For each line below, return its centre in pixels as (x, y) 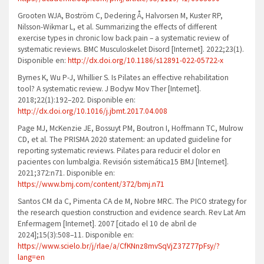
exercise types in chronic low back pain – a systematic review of (123, 38)
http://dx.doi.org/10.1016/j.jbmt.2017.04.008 (93, 111)
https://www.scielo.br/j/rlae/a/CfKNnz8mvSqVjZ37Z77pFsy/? (119, 246)
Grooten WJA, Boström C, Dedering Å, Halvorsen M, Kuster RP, (120, 16)
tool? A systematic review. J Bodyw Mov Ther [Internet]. (109, 89)
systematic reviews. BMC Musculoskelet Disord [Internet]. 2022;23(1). (131, 49)
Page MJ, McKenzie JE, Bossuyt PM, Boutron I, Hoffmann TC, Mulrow (131, 128)
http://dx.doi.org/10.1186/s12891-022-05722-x (146, 61)
